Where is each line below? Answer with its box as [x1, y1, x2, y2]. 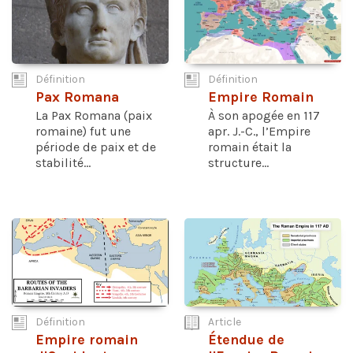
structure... [208, 155, 269, 171]
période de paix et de [35, 139, 156, 155]
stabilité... [35, 155, 91, 171]
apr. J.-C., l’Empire [208, 124, 310, 139]
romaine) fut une [35, 124, 131, 139]
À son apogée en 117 [208, 108, 320, 124]
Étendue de [208, 331, 284, 348]
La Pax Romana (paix [35, 108, 152, 124]
